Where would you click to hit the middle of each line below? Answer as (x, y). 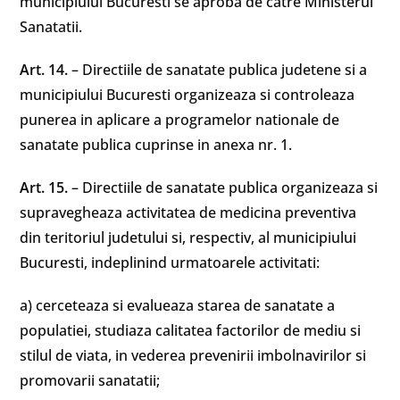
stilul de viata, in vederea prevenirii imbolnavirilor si (193, 355)
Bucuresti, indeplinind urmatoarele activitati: (170, 262)
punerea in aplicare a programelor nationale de (180, 120)
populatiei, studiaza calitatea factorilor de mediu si (191, 330)
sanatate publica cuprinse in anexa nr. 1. (156, 145)
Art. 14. (46, 70)
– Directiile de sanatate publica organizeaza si (225, 187)
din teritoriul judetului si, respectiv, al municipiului (188, 237)
